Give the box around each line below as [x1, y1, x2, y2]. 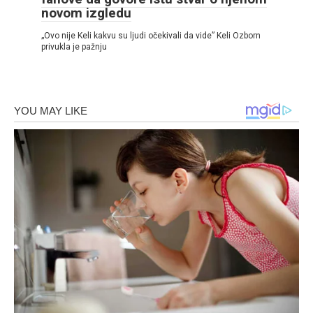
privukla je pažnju [41, 41, 107, 52]
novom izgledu [41, 4, 131, 21]
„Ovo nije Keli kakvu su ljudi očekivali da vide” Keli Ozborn [41, 30, 261, 41]
